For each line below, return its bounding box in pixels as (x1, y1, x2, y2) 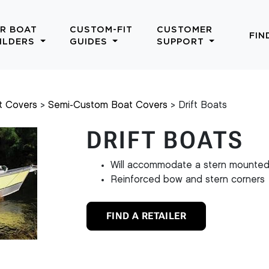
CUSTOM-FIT (69, 25, 133, 34)
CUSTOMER (156, 25, 213, 34)
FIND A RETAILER (106, 210, 186, 222)
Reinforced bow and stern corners (110, 175, 265, 184)
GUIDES (69, 37, 110, 46)
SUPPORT (156, 37, 207, 46)
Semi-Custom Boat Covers (48, 101, 168, 110)
